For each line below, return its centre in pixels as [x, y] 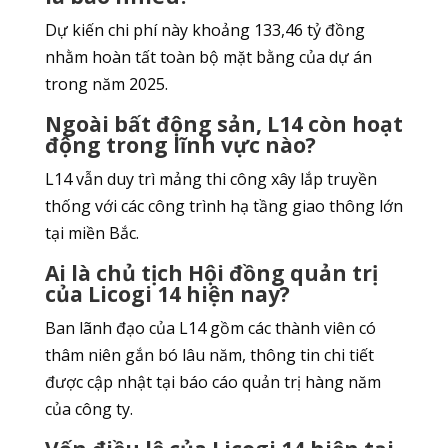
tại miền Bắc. [91, 233]
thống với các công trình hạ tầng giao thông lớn [223, 206]
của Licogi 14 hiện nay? [167, 294]
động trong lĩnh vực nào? [180, 145]
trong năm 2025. [106, 84]
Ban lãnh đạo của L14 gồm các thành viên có [210, 328]
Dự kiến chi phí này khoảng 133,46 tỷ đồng [204, 30]
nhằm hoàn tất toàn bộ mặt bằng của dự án [208, 57]
